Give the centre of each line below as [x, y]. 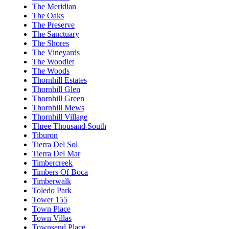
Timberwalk [52, 181]
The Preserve [53, 25]
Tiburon [45, 135]
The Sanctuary [56, 34]
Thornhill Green [58, 98]
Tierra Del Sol [55, 144]
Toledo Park [52, 190]
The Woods [51, 71]
